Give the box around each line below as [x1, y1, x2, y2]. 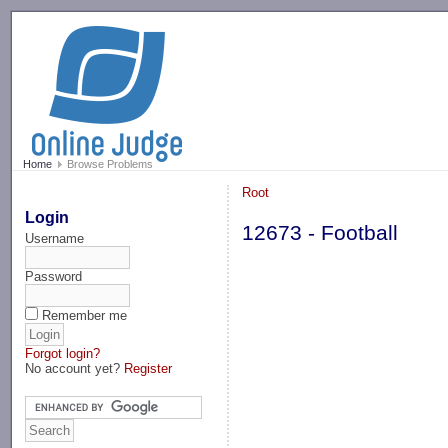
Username [25, 230, 85, 246]
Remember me [42, 307, 128, 323]
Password [25, 268, 83, 284]
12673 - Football [242, 221, 399, 246]
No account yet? [25, 360, 125, 376]
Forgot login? [25, 345, 101, 361]
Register [124, 360, 173, 376]
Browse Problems [63, 158, 153, 171]
